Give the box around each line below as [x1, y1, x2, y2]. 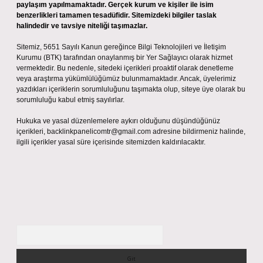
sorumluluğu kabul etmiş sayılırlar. [16, 96, 124, 104]
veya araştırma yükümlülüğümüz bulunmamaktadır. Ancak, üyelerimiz [16, 75, 236, 83]
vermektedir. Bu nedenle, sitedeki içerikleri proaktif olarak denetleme [16, 64, 234, 72]
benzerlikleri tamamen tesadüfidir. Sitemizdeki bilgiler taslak [16, 11, 217, 19]
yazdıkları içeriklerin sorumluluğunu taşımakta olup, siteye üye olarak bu [16, 85, 245, 93]
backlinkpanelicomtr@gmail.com [47, 127, 151, 136]
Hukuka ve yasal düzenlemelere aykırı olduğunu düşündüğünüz [16, 117, 220, 125]
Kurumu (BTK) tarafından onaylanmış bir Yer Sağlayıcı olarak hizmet [16, 53, 232, 62]
